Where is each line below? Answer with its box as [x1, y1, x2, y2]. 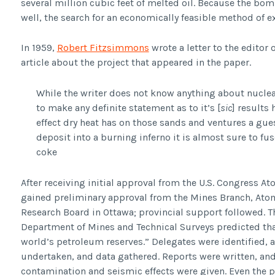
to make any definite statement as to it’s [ [36, 102, 221, 114]
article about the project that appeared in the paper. [20, 56, 251, 69]
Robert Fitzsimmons [56, 42, 149, 54]
